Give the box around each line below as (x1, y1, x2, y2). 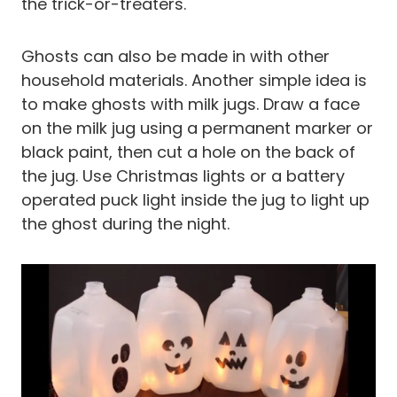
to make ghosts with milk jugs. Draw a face (21, 93, 360, 116)
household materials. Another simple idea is (21, 69, 367, 92)
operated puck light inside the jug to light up (21, 189, 370, 212)
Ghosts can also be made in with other (21, 45, 330, 68)
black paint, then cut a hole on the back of (21, 141, 355, 164)
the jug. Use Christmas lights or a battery (21, 165, 345, 188)
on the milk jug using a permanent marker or (21, 117, 373, 140)
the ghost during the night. (21, 213, 230, 236)
